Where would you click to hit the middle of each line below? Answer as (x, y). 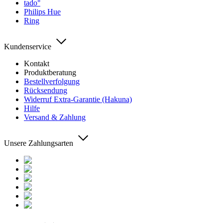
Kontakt (37, 63)
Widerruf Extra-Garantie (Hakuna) (78, 99)
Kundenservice (28, 46)
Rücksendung (46, 90)
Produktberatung (50, 72)
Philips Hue (42, 11)
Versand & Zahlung (55, 117)
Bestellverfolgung (52, 81)
